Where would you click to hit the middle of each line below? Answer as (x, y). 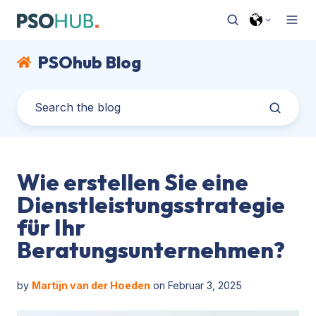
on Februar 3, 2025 (196, 285)
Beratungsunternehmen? (151, 249)
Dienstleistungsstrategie (151, 204)
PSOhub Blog (89, 62)
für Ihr (51, 227)
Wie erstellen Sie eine (133, 182)
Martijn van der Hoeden (91, 285)
